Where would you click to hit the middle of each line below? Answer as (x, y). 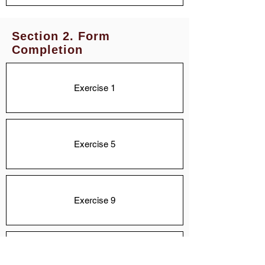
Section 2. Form (61, 36)
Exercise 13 (95, 256)
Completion (47, 50)
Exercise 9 (95, 200)
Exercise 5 (95, 144)
